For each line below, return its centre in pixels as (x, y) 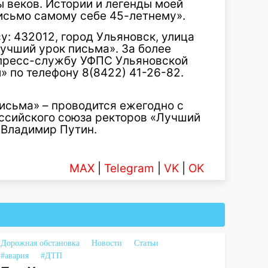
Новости (107, 243)
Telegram (129, 168)
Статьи (147, 243)
